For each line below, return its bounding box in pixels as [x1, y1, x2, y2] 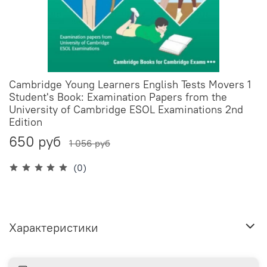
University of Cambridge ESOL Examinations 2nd [9, 103, 243, 117]
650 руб [9, 132, 61, 151]
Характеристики [9, 219, 98, 235]
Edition [9, 115, 42, 129]
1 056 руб [69, 137, 110, 150]
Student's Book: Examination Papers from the [9, 90, 227, 104]
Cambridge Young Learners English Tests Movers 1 [9, 77, 251, 92]
